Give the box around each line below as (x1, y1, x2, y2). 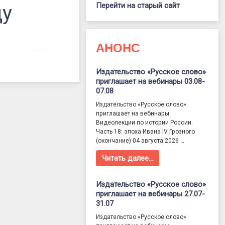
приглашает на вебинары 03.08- (96, 77, 205, 86)
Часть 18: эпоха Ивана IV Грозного (96, 128, 195, 136)
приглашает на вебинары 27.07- (96, 189, 205, 199)
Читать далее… (102, 154, 154, 163)
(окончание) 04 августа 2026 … (96, 137, 185, 145)
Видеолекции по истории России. (96, 119, 193, 127)
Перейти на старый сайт (96, 1, 180, 11)
